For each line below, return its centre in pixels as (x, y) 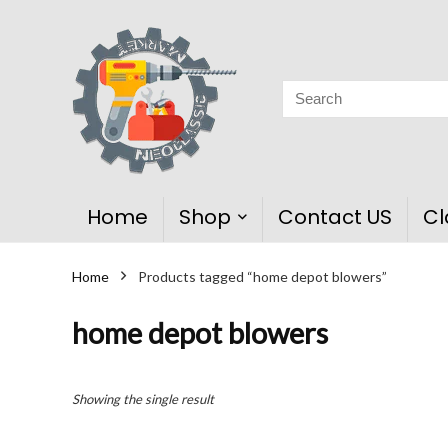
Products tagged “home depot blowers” (262, 276)
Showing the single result (143, 399)
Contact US (335, 217)
